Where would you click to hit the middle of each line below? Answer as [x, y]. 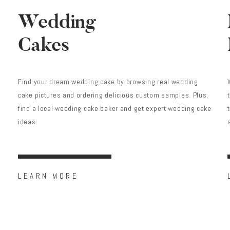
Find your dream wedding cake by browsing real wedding [108, 82]
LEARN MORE [48, 176]
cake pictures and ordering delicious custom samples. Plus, [113, 95]
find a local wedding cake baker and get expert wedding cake [115, 109]
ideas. [28, 122]
